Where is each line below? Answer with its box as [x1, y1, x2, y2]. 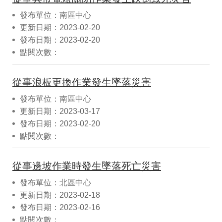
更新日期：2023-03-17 [20, 107, 100, 115]
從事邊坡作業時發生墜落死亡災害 [12, 160, 161, 171]
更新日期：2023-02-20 [20, 23, 100, 32]
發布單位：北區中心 [20, 178, 91, 187]
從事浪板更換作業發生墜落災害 [12, 76, 151, 88]
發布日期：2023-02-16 [20, 203, 100, 212]
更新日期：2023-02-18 [20, 190, 100, 199]
